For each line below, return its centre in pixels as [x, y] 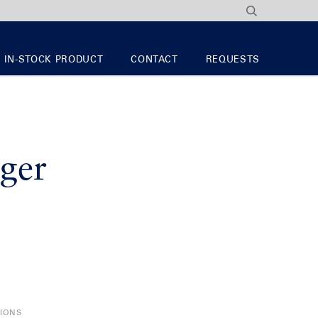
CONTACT [154, 60]
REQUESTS [232, 60]
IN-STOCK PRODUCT [54, 60]
